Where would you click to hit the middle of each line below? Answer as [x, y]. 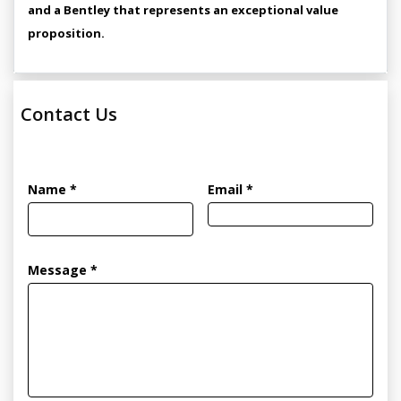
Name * [52, 189]
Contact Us [69, 114]
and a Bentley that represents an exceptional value [183, 10]
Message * [63, 270]
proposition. [66, 33]
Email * [230, 189]
